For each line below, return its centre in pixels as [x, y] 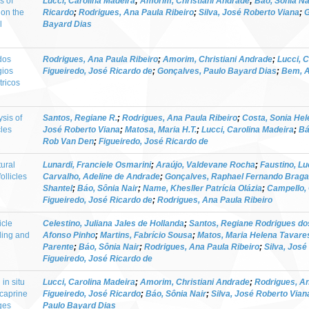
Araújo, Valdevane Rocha [206, 165]
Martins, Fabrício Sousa [146, 235]
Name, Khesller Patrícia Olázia [202, 188]
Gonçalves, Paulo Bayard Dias [217, 71]
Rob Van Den [68, 141]
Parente [58, 247]
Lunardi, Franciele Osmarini [97, 165]
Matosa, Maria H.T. [161, 129]
